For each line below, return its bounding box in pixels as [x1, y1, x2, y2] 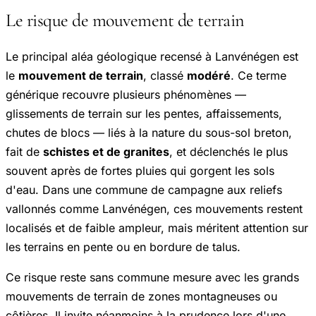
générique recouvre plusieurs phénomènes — [6, 87, 246, 102]
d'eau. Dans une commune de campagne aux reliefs [6, 183, 282, 197]
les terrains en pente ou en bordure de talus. [6, 240, 241, 255]
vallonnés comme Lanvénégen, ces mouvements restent [6, 202, 303, 217]
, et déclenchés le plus [169, 145, 288, 159]
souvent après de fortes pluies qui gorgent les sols [6, 164, 274, 178]
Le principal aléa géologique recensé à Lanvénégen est [6, 49, 298, 64]
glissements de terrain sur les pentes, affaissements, [6, 107, 282, 121]
